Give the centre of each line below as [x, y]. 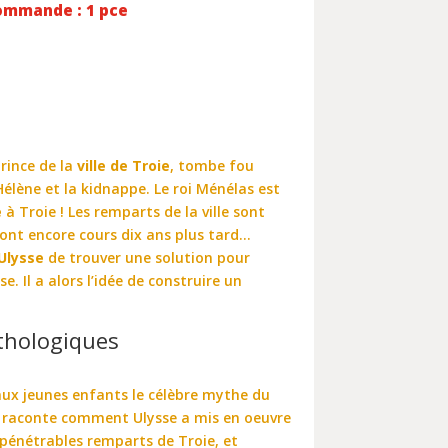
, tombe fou [212, 165]
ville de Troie [124, 165]
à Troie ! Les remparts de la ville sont [134, 211]
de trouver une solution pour [147, 257]
